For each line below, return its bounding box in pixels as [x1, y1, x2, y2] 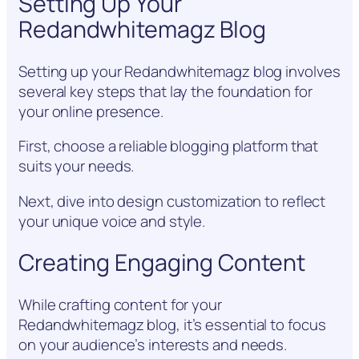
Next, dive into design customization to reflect [18, 190, 326, 212]
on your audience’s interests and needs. [18, 333, 288, 355]
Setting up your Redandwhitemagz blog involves [18, 60, 341, 82]
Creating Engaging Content [18, 247, 305, 279]
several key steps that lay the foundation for [18, 80, 313, 102]
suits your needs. [18, 155, 135, 176]
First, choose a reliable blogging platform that [18, 135, 319, 156]
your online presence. [18, 100, 163, 122]
